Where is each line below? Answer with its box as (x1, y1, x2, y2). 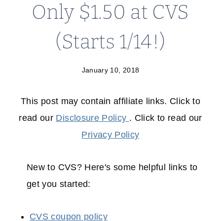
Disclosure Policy (56, 113, 129, 123)
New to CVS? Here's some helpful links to (27, 162, 198, 173)
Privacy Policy (81, 130, 140, 140)
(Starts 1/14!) (55, 30, 166, 54)
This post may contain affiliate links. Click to (21, 96, 200, 107)
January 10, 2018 (81, 66, 140, 74)
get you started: (27, 179, 91, 189)
